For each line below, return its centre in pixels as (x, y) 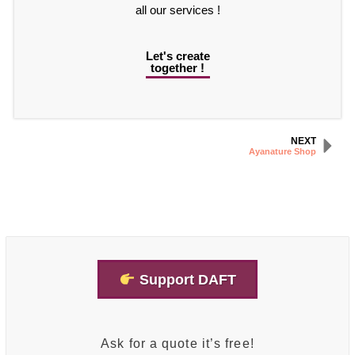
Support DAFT (185, 279)
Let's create (177, 56)
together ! (177, 68)
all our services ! (177, 10)
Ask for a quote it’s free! (177, 343)
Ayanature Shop (282, 152)
